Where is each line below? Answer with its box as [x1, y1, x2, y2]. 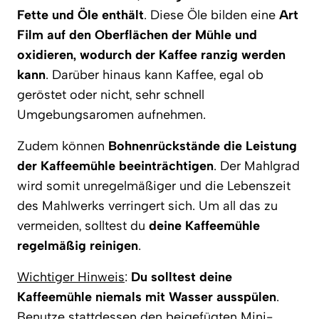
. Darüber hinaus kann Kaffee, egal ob [46, 66, 263, 83]
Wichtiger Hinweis [17, 268, 125, 285]
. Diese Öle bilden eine [144, 6, 279, 23]
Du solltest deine [131, 268, 232, 285]
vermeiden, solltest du [17, 217, 149, 234]
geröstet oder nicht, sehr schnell [17, 86, 204, 103]
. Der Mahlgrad [214, 157, 300, 174]
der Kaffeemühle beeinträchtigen [17, 157, 214, 174]
